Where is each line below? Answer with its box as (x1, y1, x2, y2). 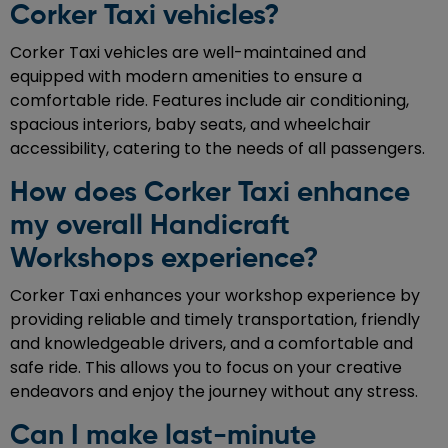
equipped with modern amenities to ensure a (10, 65, 362, 89)
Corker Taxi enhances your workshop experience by (10, 284, 420, 308)
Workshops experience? (10, 245, 318, 274)
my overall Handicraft (10, 212, 290, 241)
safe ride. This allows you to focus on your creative (10, 356, 402, 380)
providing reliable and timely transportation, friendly (10, 308, 420, 332)
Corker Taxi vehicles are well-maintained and (10, 41, 366, 65)
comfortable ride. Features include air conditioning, (10, 89, 409, 113)
